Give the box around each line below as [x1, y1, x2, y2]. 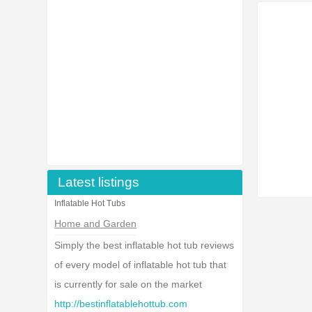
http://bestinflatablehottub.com [54, 298, 188, 309]
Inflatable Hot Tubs [54, 198, 126, 208]
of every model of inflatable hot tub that [54, 259, 227, 270]
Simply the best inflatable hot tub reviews [54, 240, 235, 251]
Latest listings [58, 175, 140, 189]
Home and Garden [54, 218, 137, 229]
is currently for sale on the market [54, 279, 203, 290]
